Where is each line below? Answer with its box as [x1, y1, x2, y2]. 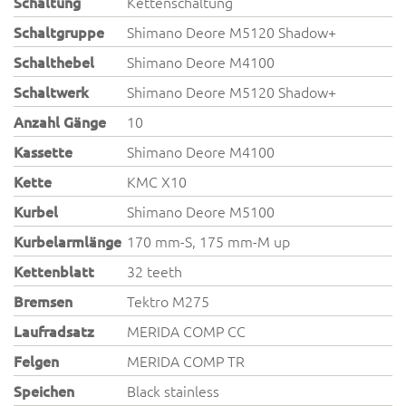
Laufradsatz [14, 321, 94, 341]
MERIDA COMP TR [127, 351, 246, 371]
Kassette [14, 141, 72, 161]
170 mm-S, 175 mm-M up [127, 231, 291, 251]
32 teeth [127, 261, 183, 281]
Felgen [14, 351, 59, 371]
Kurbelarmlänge [14, 231, 121, 251]
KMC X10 [127, 171, 188, 191]
